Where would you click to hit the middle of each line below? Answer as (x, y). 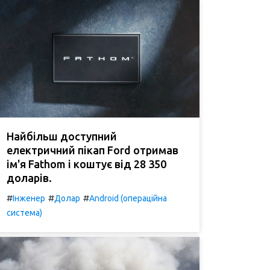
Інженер (29, 199)
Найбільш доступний (62, 137)
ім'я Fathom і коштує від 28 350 (86, 164)
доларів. (29, 178)
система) (24, 213)
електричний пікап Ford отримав (93, 150)
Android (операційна (128, 199)
